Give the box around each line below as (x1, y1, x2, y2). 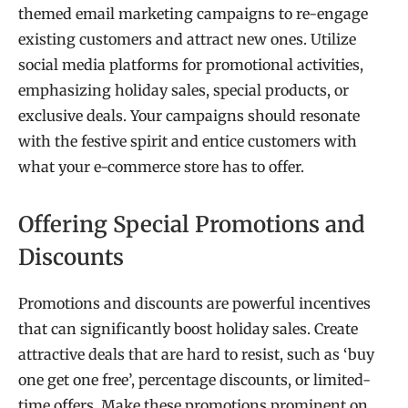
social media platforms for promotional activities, (18, 56, 363, 74)
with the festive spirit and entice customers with (18, 132, 357, 150)
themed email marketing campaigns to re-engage (18, 5, 368, 23)
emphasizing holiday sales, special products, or (18, 81, 349, 99)
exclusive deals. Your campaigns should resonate (18, 107, 360, 125)
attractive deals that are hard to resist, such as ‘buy (18, 345, 374, 364)
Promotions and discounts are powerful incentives (18, 294, 371, 313)
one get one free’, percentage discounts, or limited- (18, 371, 371, 390)
